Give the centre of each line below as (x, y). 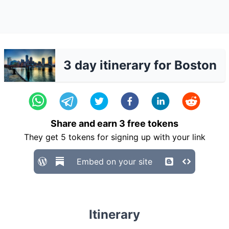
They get (42, 137)
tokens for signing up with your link (135, 137)
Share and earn (85, 123)
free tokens (152, 123)
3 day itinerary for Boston (140, 65)
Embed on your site (114, 162)
